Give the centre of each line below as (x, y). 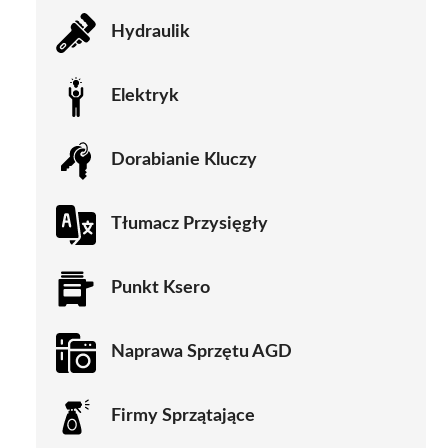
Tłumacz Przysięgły (189, 224)
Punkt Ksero (160, 288)
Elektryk (145, 96)
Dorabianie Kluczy (184, 160)
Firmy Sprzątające (183, 416)
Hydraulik (150, 32)
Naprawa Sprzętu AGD (201, 352)
